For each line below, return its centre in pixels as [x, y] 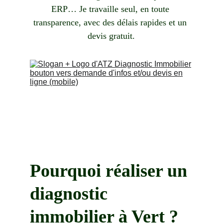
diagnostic [71, 194]
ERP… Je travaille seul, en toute [111, 9]
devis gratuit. [111, 36]
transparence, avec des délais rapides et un [111, 22]
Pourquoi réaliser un [111, 171]
